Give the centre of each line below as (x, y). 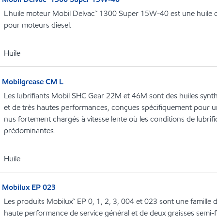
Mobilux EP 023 (29, 187)
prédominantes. (30, 131)
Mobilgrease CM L (33, 82)
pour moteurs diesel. (38, 25)
